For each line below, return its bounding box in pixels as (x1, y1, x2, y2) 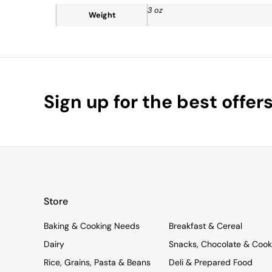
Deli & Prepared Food (168, 256, 253, 268)
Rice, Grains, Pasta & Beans (44, 256, 151, 268)
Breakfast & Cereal (168, 220, 242, 231)
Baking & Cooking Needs (44, 220, 140, 231)
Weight (88, 10, 115, 21)
